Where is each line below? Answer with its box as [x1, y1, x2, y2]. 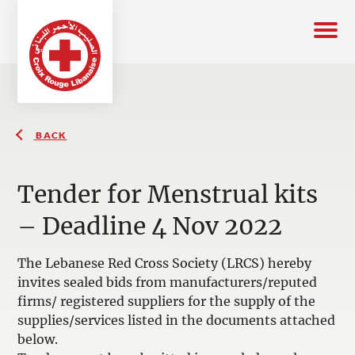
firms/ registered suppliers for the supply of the [17, 293, 316, 309]
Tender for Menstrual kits [17, 179, 319, 209]
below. [17, 331, 59, 347]
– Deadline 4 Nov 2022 [17, 211, 283, 241]
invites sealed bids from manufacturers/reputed [17, 274, 318, 290]
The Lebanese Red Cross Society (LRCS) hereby [17, 255, 312, 271]
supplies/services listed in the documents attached [17, 312, 336, 328]
